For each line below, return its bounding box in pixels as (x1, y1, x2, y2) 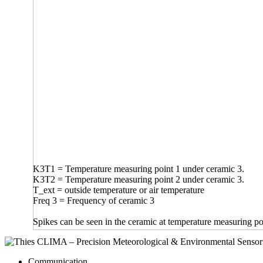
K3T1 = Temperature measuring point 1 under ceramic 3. (33, 164, 244, 174)
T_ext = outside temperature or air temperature (33, 185, 204, 195)
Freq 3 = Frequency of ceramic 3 (33, 195, 154, 206)
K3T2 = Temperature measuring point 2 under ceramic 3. (33, 174, 244, 185)
